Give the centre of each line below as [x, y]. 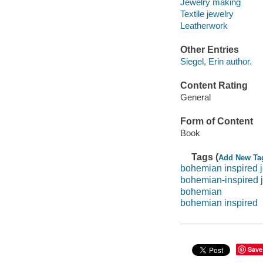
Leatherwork [204, 26]
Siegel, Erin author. [216, 61]
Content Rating [214, 86]
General [195, 97]
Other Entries [209, 50]
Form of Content [216, 122]
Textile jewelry [207, 14]
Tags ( [205, 157]
